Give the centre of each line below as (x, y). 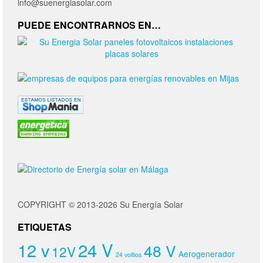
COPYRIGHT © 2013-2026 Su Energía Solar (100, 204)
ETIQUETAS (45, 227)
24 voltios (129, 254)
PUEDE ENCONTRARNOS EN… (89, 25)
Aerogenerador (207, 253)
